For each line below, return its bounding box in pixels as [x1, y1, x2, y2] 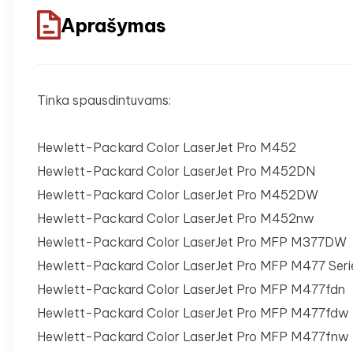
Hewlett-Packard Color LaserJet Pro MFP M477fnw [37, 329, 349, 345]
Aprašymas [61, 13, 166, 37]
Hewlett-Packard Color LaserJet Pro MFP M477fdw [37, 305, 349, 321]
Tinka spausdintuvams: [37, 92, 171, 109]
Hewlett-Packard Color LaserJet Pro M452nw [37, 210, 314, 227]
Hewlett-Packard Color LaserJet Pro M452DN [37, 163, 315, 180]
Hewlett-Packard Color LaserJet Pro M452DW [37, 187, 318, 203]
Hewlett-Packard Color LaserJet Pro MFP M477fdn [37, 281, 345, 298]
